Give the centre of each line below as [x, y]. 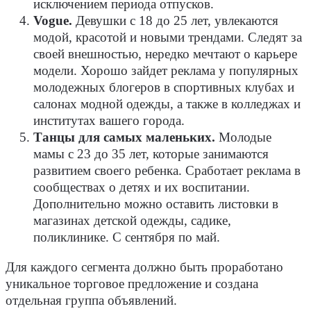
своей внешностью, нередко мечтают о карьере [165, 54]
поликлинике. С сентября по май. [127, 238]
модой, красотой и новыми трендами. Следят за [168, 38]
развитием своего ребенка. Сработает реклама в [167, 171]
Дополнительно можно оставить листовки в [156, 204]
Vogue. [53, 21]
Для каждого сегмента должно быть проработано [144, 267]
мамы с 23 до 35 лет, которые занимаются [151, 154]
